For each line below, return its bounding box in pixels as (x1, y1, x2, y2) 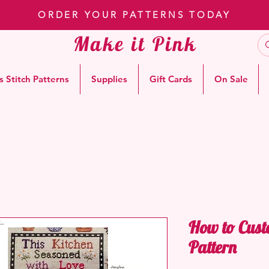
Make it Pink (73, 31, 198, 56)
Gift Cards (150, 73, 192, 85)
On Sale (214, 73, 248, 85)
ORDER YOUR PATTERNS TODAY (38, 9, 231, 20)
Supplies (91, 73, 127, 85)
